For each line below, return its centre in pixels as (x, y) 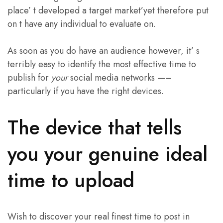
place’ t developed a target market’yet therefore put (108, 10)
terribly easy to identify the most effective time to (102, 64)
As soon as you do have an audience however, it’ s (104, 51)
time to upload (71, 180)
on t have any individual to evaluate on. (82, 24)
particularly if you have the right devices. (86, 91)
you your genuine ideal (108, 154)
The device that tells (95, 127)
